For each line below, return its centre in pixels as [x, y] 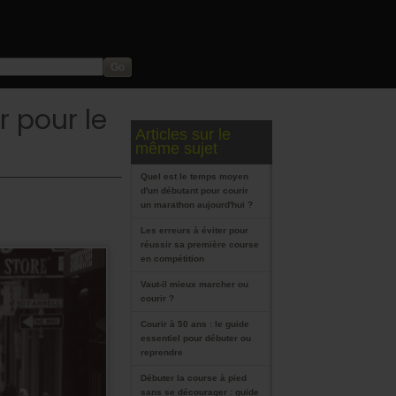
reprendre [162, 352]
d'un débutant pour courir [194, 190]
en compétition [172, 259]
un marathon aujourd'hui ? [197, 205]
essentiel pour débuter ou [196, 338]
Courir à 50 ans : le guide [195, 324]
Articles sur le [181, 134]
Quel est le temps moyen [194, 176]
